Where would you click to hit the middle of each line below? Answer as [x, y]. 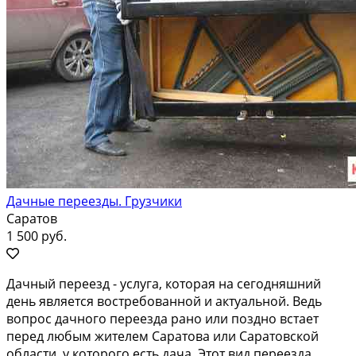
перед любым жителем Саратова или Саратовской [163, 336]
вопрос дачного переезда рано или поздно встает [163, 318]
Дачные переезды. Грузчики [94, 201]
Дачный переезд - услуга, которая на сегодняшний [164, 283]
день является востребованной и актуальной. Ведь [164, 301]
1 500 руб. [37, 236]
